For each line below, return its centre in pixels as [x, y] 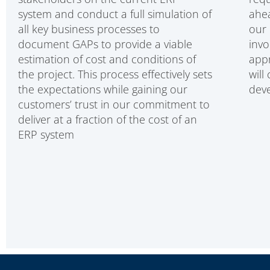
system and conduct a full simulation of [115, 14]
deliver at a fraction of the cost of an [108, 120]
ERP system [46, 135]
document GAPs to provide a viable [105, 44]
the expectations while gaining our [103, 89]
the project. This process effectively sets [115, 74]
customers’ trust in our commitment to [114, 105]
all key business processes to [89, 29]
